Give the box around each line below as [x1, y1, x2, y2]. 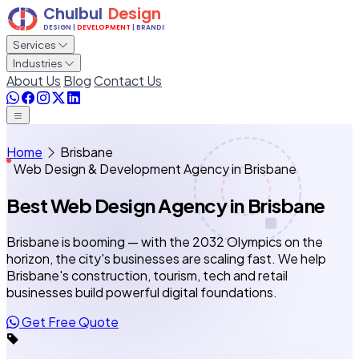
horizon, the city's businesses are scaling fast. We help [6, 249, 326, 267]
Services [13, 38, 58, 51]
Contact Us [94, 72, 162, 89]
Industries [13, 56, 64, 70]
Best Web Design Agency [6, 192, 230, 217]
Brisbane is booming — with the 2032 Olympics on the [6, 232, 323, 250]
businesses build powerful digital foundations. [6, 283, 277, 301]
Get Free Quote [19, 313, 119, 330]
